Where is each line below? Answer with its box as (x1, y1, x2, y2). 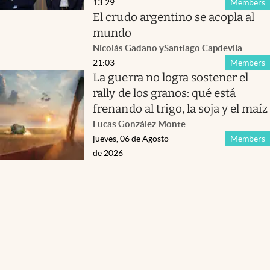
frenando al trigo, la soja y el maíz (93, 101, 268, 116)
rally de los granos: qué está (93, 86, 236, 100)
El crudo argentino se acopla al (93, 10, 255, 24)
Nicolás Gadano (93, 42, 158, 53)
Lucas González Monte (93, 118, 186, 129)
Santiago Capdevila (164, 42, 243, 53)
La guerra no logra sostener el (93, 70, 249, 84)
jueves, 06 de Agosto (93, 133, 169, 143)
